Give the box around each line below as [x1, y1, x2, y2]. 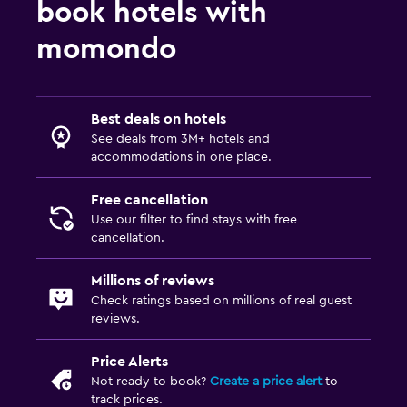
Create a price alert [210, 374, 322, 388]
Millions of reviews [91, 273, 214, 288]
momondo [36, 34, 176, 64]
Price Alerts [91, 353, 168, 369]
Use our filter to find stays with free [91, 213, 297, 226]
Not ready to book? [91, 374, 210, 388]
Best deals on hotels [91, 111, 226, 126]
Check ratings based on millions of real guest [91, 293, 352, 307]
